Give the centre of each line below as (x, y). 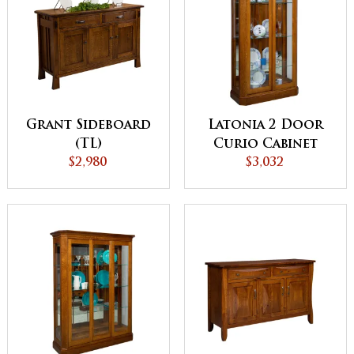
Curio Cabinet (265, 144)
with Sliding (265, 163)
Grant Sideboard (88, 125)
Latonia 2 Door (265, 125)
